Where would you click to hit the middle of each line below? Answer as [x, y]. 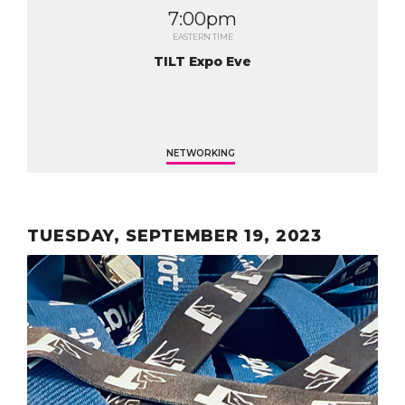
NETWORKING [201, 153]
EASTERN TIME [202, 37]
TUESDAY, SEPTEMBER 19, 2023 [175, 236]
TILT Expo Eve [202, 61]
